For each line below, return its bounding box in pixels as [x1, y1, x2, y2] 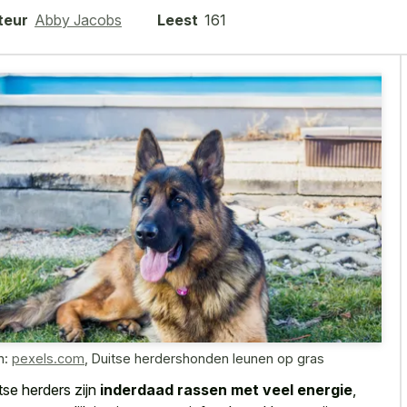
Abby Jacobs [35, 10, 122, 29]
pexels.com [12, 350, 84, 366]
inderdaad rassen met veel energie [100, 381, 352, 400]
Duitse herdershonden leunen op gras [92, 350, 324, 366]
